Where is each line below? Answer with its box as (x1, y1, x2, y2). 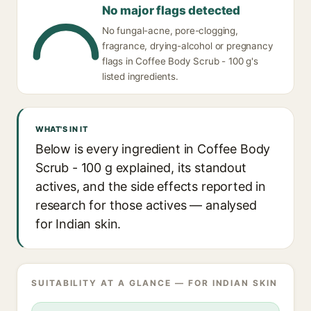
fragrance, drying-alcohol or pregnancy (102, 40, 274, 51)
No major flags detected (102, 3, 241, 17)
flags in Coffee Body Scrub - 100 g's (102, 56, 258, 67)
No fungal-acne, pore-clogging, (102, 25, 238, 36)
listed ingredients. (102, 71, 178, 82)
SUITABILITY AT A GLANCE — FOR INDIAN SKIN (31, 278, 278, 288)
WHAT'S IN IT (35, 124, 88, 134)
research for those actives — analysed (35, 198, 257, 212)
